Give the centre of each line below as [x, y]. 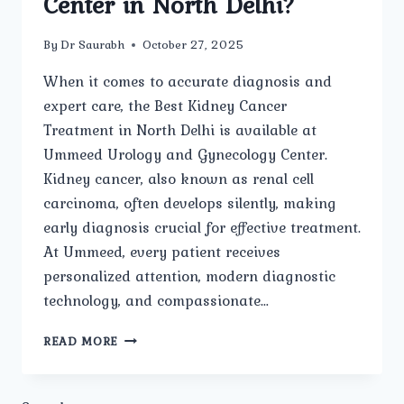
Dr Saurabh [93, 45]
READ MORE [81, 341]
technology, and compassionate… [156, 301]
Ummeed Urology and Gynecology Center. [185, 155]
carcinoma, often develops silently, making [190, 203]
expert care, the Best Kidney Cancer [165, 106]
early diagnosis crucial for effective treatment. [202, 228]
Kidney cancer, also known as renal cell [179, 179]
